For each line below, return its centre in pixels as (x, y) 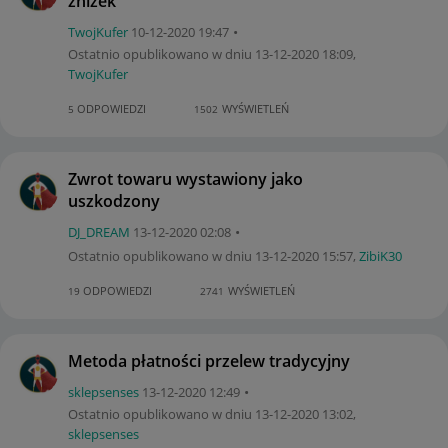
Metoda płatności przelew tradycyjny (209, 360)
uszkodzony (114, 200)
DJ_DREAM (99, 231)
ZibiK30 (380, 255)
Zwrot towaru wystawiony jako (185, 178)
